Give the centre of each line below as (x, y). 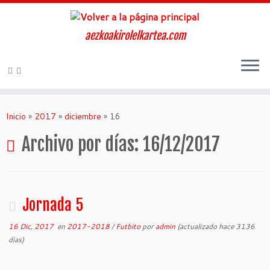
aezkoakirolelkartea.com (135, 35)
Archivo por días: (82, 144)
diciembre (83, 116)
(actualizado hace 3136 (215, 226)
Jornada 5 (53, 205)
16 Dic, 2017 (31, 226)
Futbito (129, 226)
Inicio (16, 116)
